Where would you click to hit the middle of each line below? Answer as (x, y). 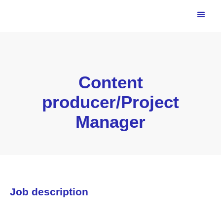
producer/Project (110, 102)
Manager (110, 122)
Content (110, 82)
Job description (49, 192)
